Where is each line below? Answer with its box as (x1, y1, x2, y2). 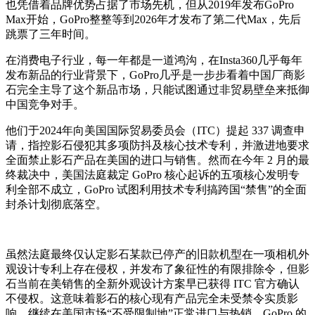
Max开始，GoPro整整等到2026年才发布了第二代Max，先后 (6, 13, 301, 25)
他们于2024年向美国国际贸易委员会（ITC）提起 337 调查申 (6, 124, 305, 136)
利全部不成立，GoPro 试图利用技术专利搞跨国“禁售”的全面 (6, 183, 307, 195)
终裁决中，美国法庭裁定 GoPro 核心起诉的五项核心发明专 (6, 168, 300, 181)
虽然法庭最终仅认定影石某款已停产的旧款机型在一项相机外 (6, 247, 309, 260)
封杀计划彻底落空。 (6, 198, 107, 210)
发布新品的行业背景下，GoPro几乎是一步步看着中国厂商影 (6, 68, 305, 81)
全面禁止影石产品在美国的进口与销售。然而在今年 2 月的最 (6, 153, 309, 166)
